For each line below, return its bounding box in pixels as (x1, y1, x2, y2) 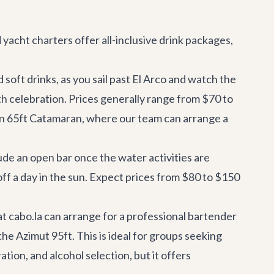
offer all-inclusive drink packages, (73, 33, 233, 46)
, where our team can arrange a (82, 111, 228, 125)
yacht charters (3, 33, 73, 46)
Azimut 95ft (16, 229, 72, 242)
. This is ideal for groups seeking (72, 229, 222, 242)
